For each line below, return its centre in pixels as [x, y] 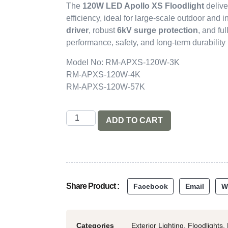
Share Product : [93, 186]
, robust [103, 31]
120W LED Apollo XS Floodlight [143, 6]
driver [77, 31]
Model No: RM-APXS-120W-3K [123, 62]
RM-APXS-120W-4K [103, 74]
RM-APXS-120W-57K [106, 87]
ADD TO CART [135, 121]
